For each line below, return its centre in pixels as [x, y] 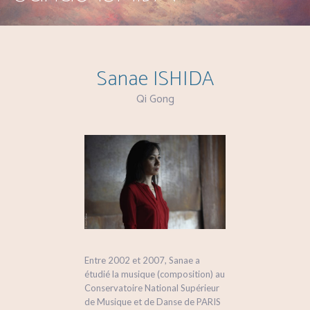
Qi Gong [155, 99]
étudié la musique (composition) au [155, 274]
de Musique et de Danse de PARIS [153, 302]
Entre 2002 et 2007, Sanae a [143, 261]
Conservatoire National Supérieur [152, 288]
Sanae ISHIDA [155, 79]
